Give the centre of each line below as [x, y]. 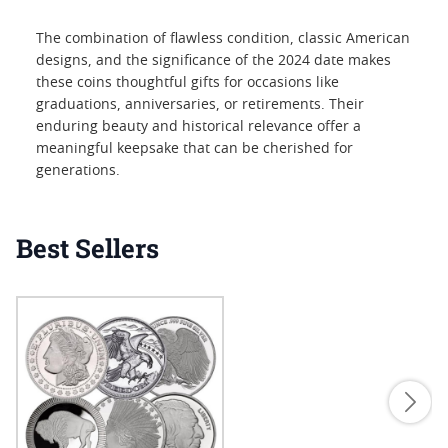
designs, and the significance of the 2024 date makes [213, 61]
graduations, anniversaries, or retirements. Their [200, 105]
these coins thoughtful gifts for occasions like [187, 83]
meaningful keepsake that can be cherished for [194, 149]
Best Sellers [87, 248]
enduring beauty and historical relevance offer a [198, 127]
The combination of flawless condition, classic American [223, 39]
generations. [78, 171]
